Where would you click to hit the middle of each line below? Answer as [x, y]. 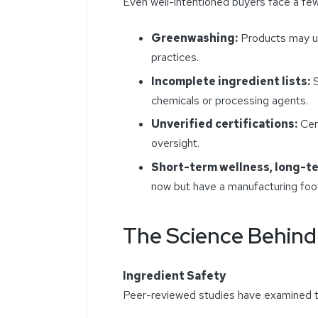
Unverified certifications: [224, 124]
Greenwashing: [194, 38]
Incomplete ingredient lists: [231, 81]
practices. [175, 57]
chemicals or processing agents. [230, 100]
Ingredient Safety [174, 275]
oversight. [175, 143]
